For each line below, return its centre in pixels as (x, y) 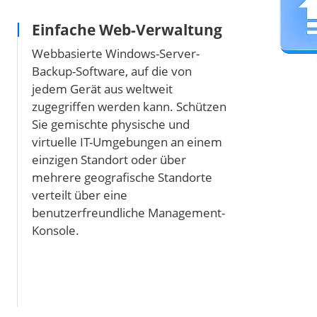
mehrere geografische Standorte (122, 177)
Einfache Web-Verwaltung (127, 29)
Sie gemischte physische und (110, 124)
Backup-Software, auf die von (111, 71)
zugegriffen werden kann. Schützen (129, 106)
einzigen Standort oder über (109, 159)
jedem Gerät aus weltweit (102, 88)
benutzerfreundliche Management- (128, 212)
